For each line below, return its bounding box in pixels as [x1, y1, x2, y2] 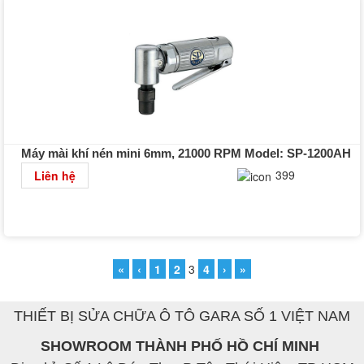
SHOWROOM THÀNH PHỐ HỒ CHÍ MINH [41, 337, 323, 354]
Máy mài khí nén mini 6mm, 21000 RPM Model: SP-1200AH [20, 145, 351, 160]
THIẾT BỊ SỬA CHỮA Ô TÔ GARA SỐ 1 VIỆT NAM [14, 307, 350, 324]
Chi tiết [311, 166, 345, 182]
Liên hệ [33, 167, 76, 184]
